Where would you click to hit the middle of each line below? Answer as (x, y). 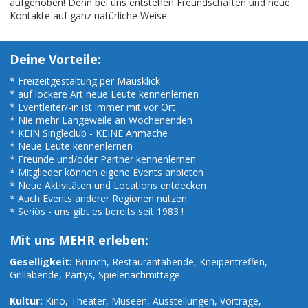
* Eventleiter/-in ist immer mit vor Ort (92, 107)
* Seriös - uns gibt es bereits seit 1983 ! (97, 212)
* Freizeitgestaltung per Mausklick (85, 81)
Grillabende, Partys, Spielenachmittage (95, 275)
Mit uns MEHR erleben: (79, 240)
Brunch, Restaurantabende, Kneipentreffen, (170, 262)
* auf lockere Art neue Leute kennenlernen (104, 94)
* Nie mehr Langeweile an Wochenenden (101, 120)
